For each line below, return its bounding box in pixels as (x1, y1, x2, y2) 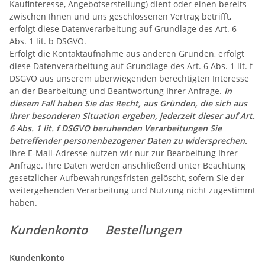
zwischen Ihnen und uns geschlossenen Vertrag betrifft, (9, 10, 231, 22)
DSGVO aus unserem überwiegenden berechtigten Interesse (9, 72, 249, 84)
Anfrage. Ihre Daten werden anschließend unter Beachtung (9, 159, 245, 171)
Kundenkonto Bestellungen (9, 221, 199, 238)
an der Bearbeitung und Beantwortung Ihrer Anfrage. (9, 85, 224, 96)
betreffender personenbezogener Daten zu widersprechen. (9, 134, 247, 146)
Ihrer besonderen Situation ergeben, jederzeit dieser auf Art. (9, 109, 255, 121)
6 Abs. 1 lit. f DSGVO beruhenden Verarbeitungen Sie (9, 122, 222, 134)
